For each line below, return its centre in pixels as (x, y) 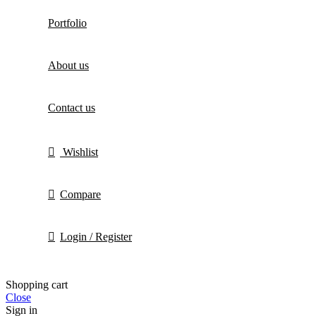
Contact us (72, 108)
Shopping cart (37, 285)
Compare (80, 195)
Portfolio (67, 23)
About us (68, 66)
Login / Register (96, 237)
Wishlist (80, 152)
